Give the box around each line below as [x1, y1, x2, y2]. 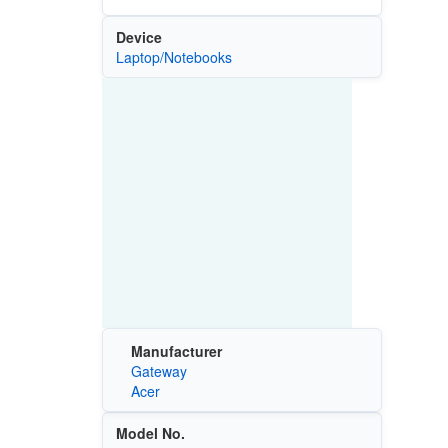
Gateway [130, 361, 187, 382]
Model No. [115, 423, 185, 444]
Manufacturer [130, 341, 222, 362]
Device [115, 26, 162, 47]
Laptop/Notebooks [115, 46, 232, 67]
